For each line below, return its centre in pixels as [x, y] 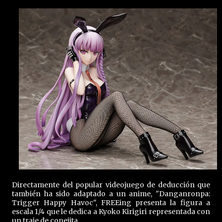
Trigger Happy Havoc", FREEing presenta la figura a [111, 203]
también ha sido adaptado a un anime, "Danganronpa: [111, 194]
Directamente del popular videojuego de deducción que [111, 185]
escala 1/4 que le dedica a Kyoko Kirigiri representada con [111, 212]
